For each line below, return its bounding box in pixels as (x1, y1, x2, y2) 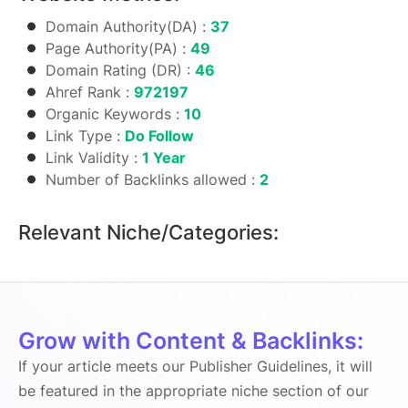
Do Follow (125, 127, 194, 145)
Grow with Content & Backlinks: (18, 327, 363, 354)
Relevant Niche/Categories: (18, 220, 279, 244)
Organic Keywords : (46, 105, 184, 123)
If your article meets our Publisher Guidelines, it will (18, 357, 372, 375)
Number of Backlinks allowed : (46, 170, 260, 189)
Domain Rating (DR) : (46, 61, 195, 79)
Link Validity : (46, 148, 142, 167)
